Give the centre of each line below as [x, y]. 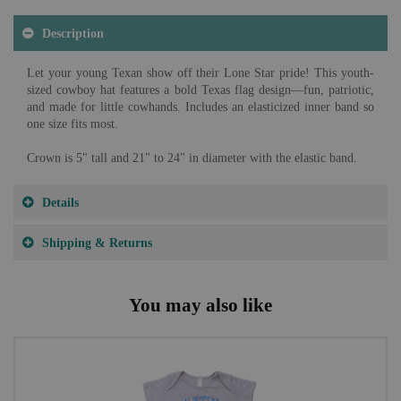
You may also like [200, 305]
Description [73, 33]
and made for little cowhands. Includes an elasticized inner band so [200, 107]
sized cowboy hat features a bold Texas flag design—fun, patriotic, [200, 90]
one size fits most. [73, 124]
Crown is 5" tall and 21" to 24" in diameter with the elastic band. [192, 158]
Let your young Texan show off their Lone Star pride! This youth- [200, 73]
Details [60, 202]
